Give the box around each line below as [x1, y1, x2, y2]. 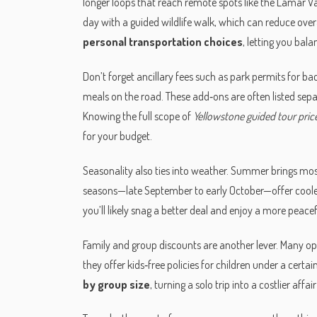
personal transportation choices [83, 35, 243, 50]
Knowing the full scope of [83, 108, 193, 123]
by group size [83, 277, 150, 292]
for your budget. [83, 128, 152, 143]
